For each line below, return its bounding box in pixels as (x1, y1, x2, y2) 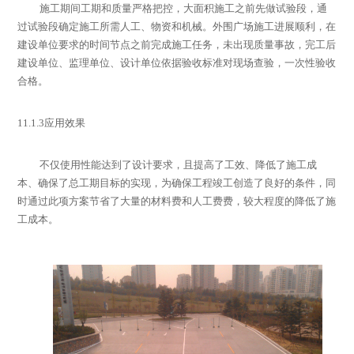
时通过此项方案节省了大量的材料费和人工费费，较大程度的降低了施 (17, 195, 337, 208)
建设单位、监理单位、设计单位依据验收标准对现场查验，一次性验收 (17, 57, 337, 70)
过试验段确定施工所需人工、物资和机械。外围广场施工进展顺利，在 (17, 21, 337, 33)
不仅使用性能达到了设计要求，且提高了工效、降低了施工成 (40, 159, 318, 171)
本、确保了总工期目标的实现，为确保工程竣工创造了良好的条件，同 (17, 177, 337, 190)
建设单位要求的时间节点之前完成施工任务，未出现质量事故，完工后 (17, 39, 337, 51)
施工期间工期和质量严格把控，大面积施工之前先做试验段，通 (40, 2, 328, 15)
